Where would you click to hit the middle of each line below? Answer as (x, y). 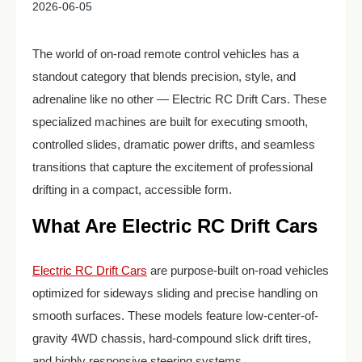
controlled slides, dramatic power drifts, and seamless (174, 144)
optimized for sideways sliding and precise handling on (175, 293)
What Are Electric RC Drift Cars (175, 226)
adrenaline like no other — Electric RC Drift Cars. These (179, 99)
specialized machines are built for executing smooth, (170, 122)
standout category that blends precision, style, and (164, 76)
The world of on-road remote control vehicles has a (166, 54)
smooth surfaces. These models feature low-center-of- (175, 316)
